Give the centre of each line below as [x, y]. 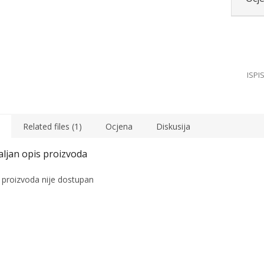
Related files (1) [52, 127]
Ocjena [119, 127]
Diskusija [173, 127]
